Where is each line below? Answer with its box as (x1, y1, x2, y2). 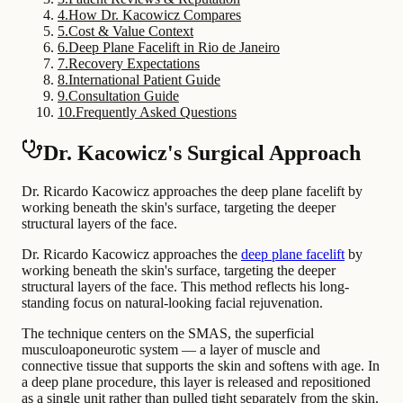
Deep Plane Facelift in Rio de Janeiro (68, 39, 280, 55)
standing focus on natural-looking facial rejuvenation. (22, 294, 323, 310)
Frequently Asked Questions (76, 103, 237, 120)
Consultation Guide (68, 87, 179, 103)
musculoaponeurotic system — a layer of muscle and (22, 341, 320, 357)
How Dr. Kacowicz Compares (68, 6, 241, 22)
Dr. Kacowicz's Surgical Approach (43, 140, 361, 165)
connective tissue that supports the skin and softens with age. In (22, 357, 380, 373)
